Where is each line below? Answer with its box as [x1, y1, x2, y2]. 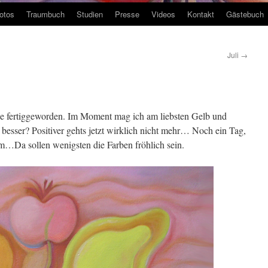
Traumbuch [26, 8, 65, 20]
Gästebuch [226, 8, 264, 20]
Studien [77, 8, 103, 20]
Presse [115, 8, 139, 20]
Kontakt [187, 8, 214, 20]
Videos [151, 8, 175, 20]
